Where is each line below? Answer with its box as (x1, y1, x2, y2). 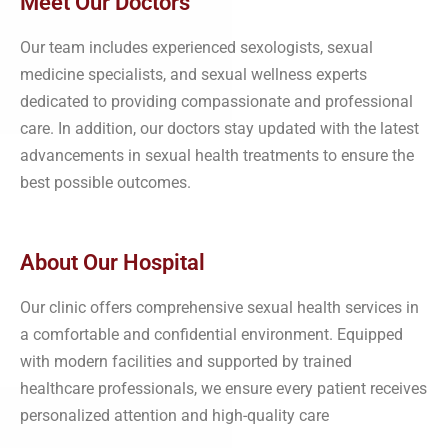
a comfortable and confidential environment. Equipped (20, 324, 403, 344)
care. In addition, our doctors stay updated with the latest (20, 118, 419, 138)
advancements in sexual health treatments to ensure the (20, 145, 414, 165)
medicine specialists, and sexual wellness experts (20, 64, 367, 84)
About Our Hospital (20, 249, 205, 275)
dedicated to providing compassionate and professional (20, 91, 413, 111)
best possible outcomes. (20, 172, 191, 192)
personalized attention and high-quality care (20, 405, 329, 425)
